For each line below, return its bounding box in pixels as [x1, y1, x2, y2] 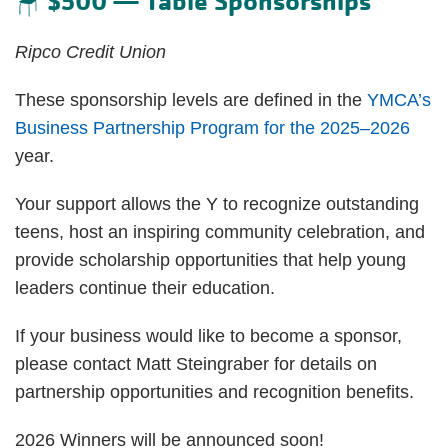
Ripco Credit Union [15, 41, 166, 62]
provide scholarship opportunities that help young [15, 249, 406, 270]
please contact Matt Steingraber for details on [15, 353, 377, 374]
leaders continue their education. [15, 277, 275, 298]
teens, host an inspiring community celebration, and [15, 221, 425, 242]
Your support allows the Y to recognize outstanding [15, 193, 419, 214]
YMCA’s [367, 89, 431, 110]
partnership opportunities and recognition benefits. [15, 381, 414, 402]
